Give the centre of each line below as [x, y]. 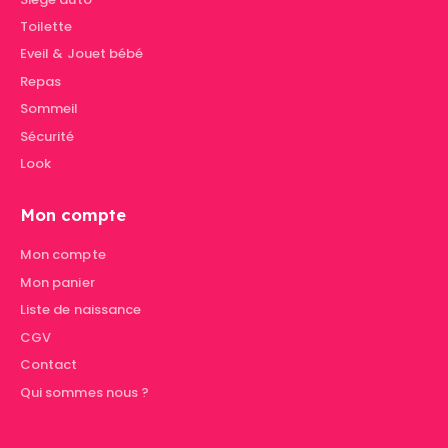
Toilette [46, 26]
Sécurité [47, 136]
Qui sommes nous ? [85, 392]
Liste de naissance [81, 310]
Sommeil [49, 109]
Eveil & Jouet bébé [82, 54]
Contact [49, 365]
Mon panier [57, 282]
